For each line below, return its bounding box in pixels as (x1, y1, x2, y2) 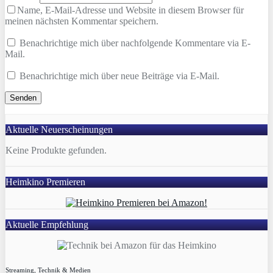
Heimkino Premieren (5, 176, 85, 187)
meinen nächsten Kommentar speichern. (5, 15, 158, 26)
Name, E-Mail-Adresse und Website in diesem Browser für (17, 4, 244, 15)
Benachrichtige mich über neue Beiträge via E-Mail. (19, 70, 219, 81)
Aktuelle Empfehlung (5, 219, 88, 230)
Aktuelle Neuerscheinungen (5, 124, 113, 135)
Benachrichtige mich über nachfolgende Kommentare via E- (19, 37, 250, 48)
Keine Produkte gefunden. (5, 144, 107, 155)
